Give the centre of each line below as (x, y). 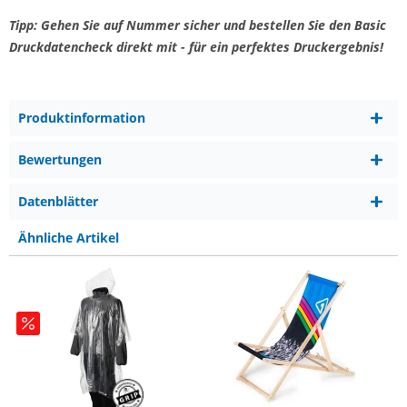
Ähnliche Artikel (69, 237)
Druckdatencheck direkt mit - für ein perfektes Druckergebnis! (196, 47)
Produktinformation (82, 118)
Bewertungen (60, 159)
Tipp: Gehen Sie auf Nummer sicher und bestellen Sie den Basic (198, 25)
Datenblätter (58, 201)
